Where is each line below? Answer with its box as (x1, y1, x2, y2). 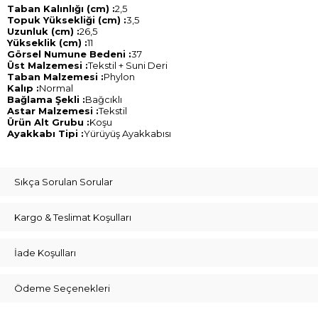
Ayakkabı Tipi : (7, 128, 84, 139)
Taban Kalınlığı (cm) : (7, 3, 115, 14)
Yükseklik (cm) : (7, 37, 87, 48)
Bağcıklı (85, 94, 122, 105)
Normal (39, 82, 73, 94)
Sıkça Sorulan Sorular (14, 176, 113, 187)
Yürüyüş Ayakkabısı (84, 128, 171, 139)
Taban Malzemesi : (7, 71, 104, 82)
